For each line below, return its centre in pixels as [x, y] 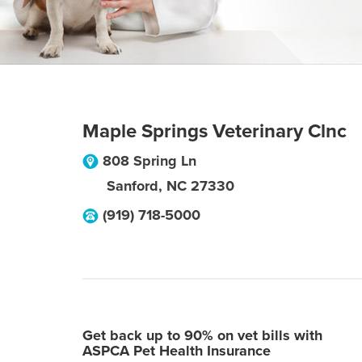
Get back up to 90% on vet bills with [202, 335]
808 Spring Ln [149, 161]
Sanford [133, 186]
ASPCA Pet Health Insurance [177, 351]
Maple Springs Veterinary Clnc [215, 131]
